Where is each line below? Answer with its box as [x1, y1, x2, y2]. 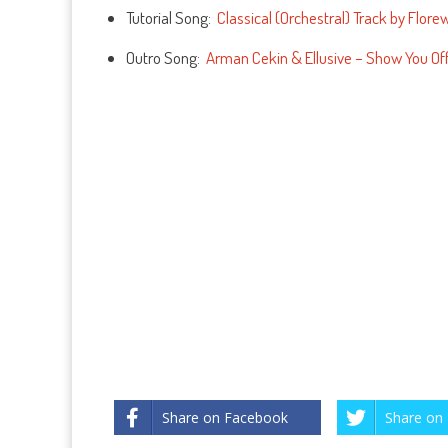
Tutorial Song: [126, 7, 217, 28]
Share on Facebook [162, 408, 288, 427]
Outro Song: [126, 47, 206, 68]
